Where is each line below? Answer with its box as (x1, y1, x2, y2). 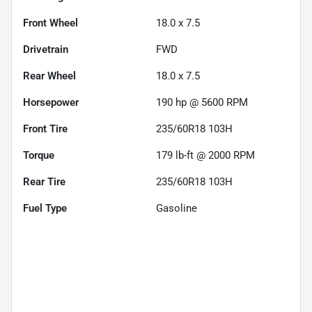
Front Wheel (23, 16, 78, 29)
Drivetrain (23, 42, 68, 56)
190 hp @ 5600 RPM (156, 95, 248, 109)
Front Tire (23, 122, 68, 135)
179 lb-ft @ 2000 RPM (156, 148, 255, 162)
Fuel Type (23, 201, 67, 214)
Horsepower (23, 95, 79, 109)
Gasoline (156, 201, 197, 214)
